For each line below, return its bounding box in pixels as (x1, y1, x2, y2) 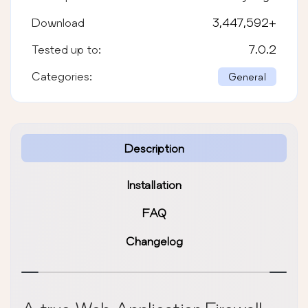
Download (32, 15, 85, 29)
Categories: (32, 69, 92, 82)
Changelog (125, 234, 183, 247)
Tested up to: (32, 42, 101, 56)
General (228, 70, 266, 82)
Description (124, 141, 184, 155)
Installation (126, 177, 181, 191)
